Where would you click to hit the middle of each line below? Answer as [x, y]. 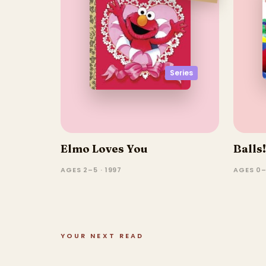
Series [181, 72]
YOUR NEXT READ [102, 235]
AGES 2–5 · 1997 [91, 170]
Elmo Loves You [104, 148]
